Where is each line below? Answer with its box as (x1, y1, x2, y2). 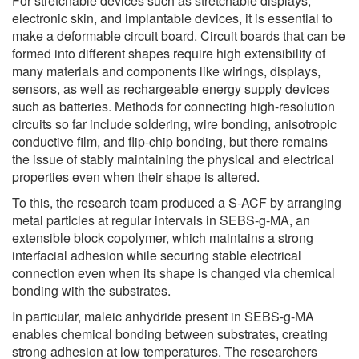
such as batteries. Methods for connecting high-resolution (12, 96, 335, 115)
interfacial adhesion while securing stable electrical (12, 245, 301, 264)
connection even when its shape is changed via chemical (12, 263, 335, 282)
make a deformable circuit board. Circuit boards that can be (12, 26, 345, 45)
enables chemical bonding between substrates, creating (12, 324, 328, 343)
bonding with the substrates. (12, 280, 171, 300)
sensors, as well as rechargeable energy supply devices (12, 79, 329, 98)
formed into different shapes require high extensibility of (12, 43, 325, 63)
